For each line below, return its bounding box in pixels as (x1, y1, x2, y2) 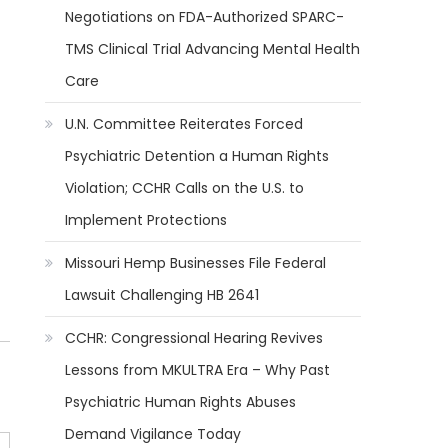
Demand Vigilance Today (65, 424, 242, 444)
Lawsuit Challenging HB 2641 (65, 285, 260, 305)
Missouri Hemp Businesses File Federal (65, 253, 327, 273)
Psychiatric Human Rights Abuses (65, 392, 297, 412)
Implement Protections (65, 210, 228, 230)
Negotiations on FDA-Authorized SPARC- (65, 7, 345, 27)
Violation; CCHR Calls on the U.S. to (65, 178, 305, 198)
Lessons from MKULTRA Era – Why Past (65, 360, 331, 380)
